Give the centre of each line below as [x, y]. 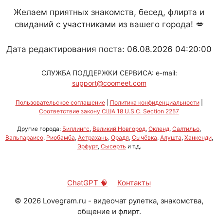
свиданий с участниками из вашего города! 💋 [109, 24]
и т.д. [133, 146]
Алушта [171, 137]
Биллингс [76, 129]
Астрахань [93, 137]
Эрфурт [87, 146]
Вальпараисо [24, 137]
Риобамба [60, 137]
